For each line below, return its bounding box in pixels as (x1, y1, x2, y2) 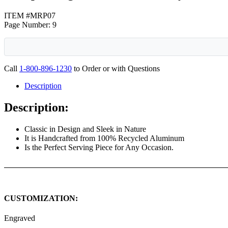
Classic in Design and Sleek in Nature (24, 124, 146, 133)
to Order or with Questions (72, 64, 160, 73)
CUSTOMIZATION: (4, 193, 78, 203)
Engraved (4, 214, 35, 223)
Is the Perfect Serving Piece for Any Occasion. (24, 142, 174, 152)
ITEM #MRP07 (4, 11, 55, 20)
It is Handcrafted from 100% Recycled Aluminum (24, 133, 184, 142)
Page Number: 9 (4, 20, 56, 29)
